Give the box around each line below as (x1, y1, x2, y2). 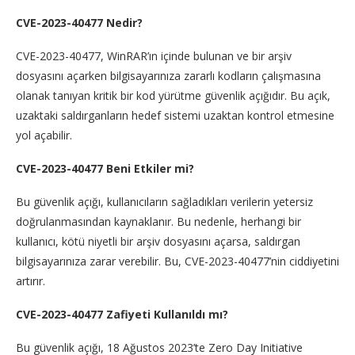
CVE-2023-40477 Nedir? (16, 15, 143, 30)
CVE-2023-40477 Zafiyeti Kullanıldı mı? (16, 307, 228, 322)
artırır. (16, 273, 45, 288)
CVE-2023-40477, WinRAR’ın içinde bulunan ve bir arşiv (16, 48, 292, 63)
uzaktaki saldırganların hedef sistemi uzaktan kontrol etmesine (16, 108, 334, 123)
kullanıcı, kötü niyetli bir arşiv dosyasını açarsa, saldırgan (16, 234, 300, 249)
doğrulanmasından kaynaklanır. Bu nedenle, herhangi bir (16, 214, 301, 229)
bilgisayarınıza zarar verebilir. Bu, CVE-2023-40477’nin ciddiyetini (16, 254, 339, 269)
